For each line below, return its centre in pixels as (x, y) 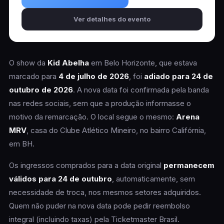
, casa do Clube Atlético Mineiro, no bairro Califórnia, (116, 130)
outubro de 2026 (41, 90)
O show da (28, 63)
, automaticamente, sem (153, 179)
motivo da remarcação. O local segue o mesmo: (92, 117)
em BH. (21, 144)
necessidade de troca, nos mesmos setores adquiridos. (105, 192)
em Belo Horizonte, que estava (143, 63)
